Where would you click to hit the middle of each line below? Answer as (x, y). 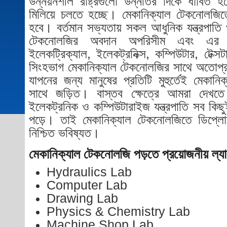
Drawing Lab (82, 199)
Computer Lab (87, 185)
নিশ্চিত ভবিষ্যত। (64, 133)
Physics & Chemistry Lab (118, 212)
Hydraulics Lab (89, 172)
